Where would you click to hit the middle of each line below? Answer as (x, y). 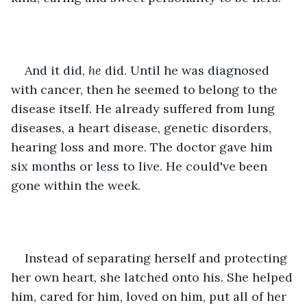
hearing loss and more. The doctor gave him (144, 147)
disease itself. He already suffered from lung (145, 108)
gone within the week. (76, 185)
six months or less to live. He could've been (141, 166)
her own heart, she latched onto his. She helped (153, 277)
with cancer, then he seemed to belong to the (146, 89)
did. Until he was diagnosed (189, 70)
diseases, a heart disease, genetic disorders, (143, 127)
